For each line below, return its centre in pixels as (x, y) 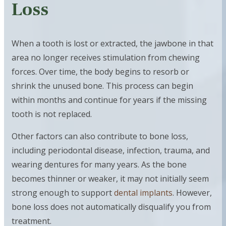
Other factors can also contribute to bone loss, (100, 136)
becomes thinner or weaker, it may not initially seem (110, 178)
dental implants (143, 192)
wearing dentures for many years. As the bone (99, 164)
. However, (192, 192)
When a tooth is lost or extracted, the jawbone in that (112, 43)
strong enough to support (63, 192)
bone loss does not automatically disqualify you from (111, 207)
